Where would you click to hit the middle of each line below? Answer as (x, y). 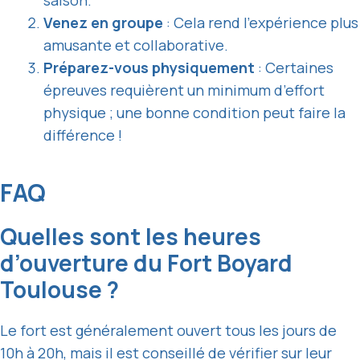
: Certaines (294, 68)
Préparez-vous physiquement (149, 68)
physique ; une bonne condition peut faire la (194, 113)
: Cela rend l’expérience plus (261, 23)
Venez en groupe (103, 23)
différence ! (83, 135)
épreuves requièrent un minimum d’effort (184, 90)
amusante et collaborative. (136, 45)
